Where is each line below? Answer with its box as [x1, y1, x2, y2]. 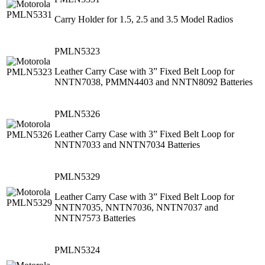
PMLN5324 [54, 244, 100, 255]
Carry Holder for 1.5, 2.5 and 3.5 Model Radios [54, 14, 233, 24]
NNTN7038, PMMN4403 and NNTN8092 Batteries [54, 76, 253, 87]
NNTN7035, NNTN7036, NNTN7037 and [54, 202, 218, 212]
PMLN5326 [54, 108, 100, 119]
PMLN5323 [54, 46, 100, 56]
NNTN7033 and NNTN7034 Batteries [54, 139, 200, 150]
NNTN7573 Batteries [54, 212, 135, 223]
